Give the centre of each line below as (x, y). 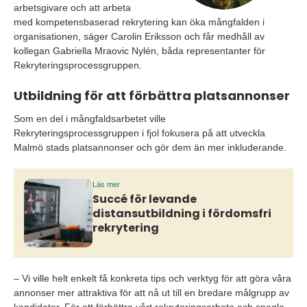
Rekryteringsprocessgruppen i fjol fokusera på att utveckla (139, 133)
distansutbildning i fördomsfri (182, 213)
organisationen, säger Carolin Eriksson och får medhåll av (139, 37)
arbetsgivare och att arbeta (72, 8)
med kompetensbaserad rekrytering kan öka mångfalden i (139, 22)
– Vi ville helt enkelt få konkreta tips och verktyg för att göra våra (152, 279)
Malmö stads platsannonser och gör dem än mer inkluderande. (150, 148)
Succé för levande (145, 199)
